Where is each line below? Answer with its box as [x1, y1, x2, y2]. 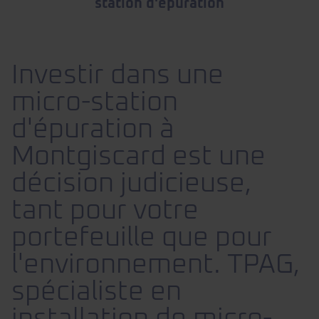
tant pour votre [11, 197, 199, 225]
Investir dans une [11, 62, 224, 90]
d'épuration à [11, 116, 174, 144]
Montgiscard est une [11, 143, 266, 171]
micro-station [11, 89, 178, 117]
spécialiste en [11, 278, 182, 306]
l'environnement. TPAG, [11, 251, 300, 279]
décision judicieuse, [11, 170, 252, 198]
